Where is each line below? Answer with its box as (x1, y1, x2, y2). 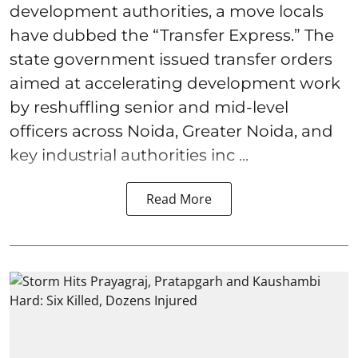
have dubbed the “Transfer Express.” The (10, 26, 334, 46)
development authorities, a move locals (10, 2, 324, 22)
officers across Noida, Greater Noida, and (10, 121, 333, 141)
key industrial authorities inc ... (10, 145, 249, 165)
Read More (146, 190, 212, 209)
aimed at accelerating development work (10, 74, 340, 93)
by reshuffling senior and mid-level (10, 97, 288, 117)
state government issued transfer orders (10, 50, 332, 70)
